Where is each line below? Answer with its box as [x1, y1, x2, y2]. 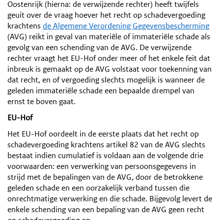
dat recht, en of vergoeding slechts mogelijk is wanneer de [7, 74, 205, 85]
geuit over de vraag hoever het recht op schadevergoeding [7, 9, 205, 20]
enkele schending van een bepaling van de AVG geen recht [7, 204, 204, 215]
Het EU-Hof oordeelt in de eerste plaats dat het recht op [7, 128, 199, 139]
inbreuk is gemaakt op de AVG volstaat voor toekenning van [7, 63, 212, 74]
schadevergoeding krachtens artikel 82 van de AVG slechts [7, 139, 205, 150]
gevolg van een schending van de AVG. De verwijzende [7, 42, 192, 53]
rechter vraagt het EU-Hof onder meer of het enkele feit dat [7, 53, 210, 63]
